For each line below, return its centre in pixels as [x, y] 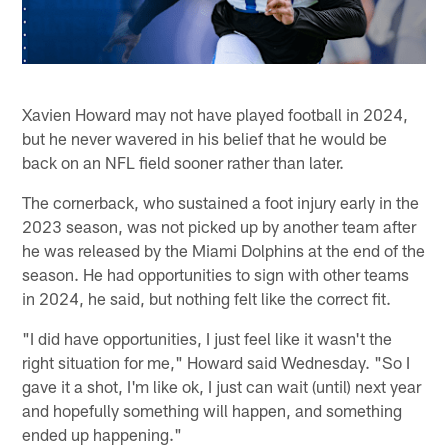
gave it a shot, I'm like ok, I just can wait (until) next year [222, 385]
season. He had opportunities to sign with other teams [216, 273]
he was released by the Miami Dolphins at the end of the [224, 249]
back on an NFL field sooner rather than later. [183, 161]
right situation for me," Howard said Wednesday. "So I [216, 361]
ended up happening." [102, 433]
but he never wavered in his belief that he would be [205, 137]
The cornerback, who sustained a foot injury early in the [221, 201]
